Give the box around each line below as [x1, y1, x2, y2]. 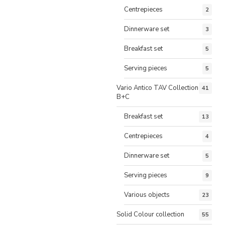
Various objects [124, 190, 170, 199]
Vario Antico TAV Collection [117, 83, 198, 92]
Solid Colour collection [117, 209, 184, 219]
